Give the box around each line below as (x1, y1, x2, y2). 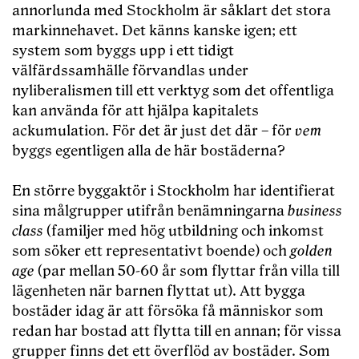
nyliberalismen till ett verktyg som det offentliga (12, 83, 334, 100)
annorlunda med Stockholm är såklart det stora (12, 2, 331, 20)
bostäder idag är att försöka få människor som (12, 303, 324, 321)
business (288, 203, 342, 220)
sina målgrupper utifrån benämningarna (12, 203, 288, 220)
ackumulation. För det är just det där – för (12, 123, 295, 140)
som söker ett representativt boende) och (12, 243, 290, 260)
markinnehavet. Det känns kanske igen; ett (12, 22, 297, 40)
